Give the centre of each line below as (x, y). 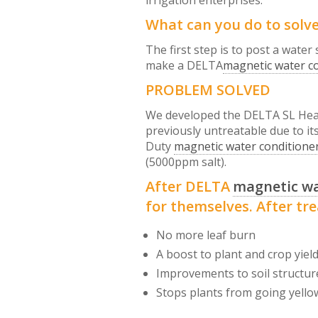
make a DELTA (185, 65)
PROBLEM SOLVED (208, 90)
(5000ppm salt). (186, 162)
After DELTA (188, 186)
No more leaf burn (206, 235)
